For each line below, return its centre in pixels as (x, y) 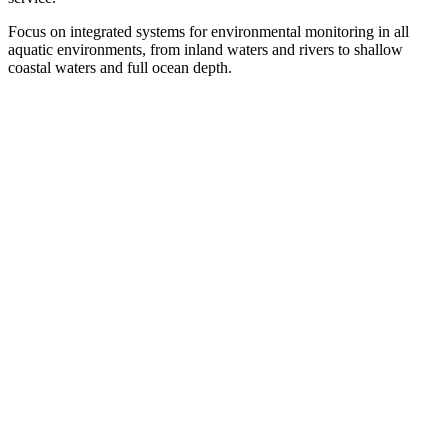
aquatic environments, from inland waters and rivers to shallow (205, 49)
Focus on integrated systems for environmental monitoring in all (208, 31)
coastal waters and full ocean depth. (120, 67)
